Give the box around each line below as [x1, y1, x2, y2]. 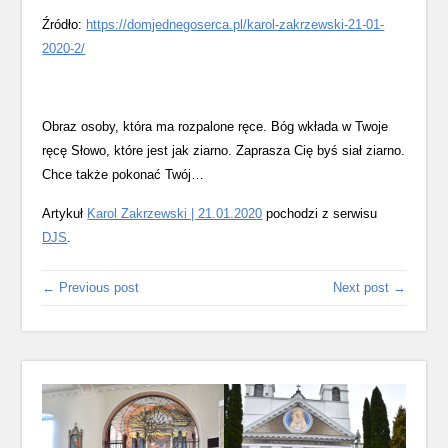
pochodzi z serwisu [262, 206, 378, 221]
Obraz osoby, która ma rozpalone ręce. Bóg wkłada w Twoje [42, 119, 389, 134]
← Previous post [42, 280, 140, 295]
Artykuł [42, 206, 88, 221]
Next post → [332, 280, 406, 295]
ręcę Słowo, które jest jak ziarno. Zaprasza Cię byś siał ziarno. [42, 143, 406, 158]
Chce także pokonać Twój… [42, 167, 205, 182]
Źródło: [42, 17, 87, 32]
